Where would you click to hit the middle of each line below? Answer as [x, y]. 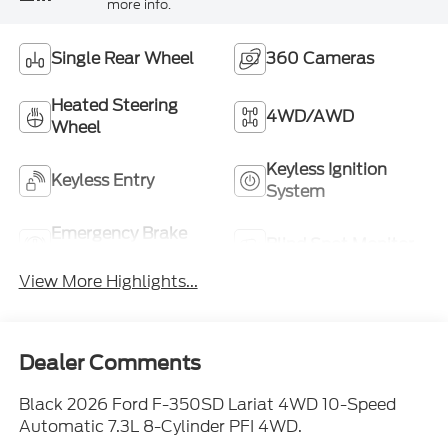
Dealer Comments [109, 363]
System [295, 191]
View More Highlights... [108, 281]
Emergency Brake [118, 233]
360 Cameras [320, 58]
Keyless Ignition [326, 169]
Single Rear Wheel [122, 58]
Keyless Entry [102, 180]
